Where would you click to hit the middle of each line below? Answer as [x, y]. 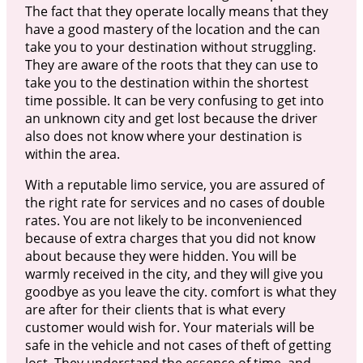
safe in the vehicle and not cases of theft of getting [178, 345]
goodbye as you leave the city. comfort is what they [180, 291]
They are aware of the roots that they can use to [171, 64]
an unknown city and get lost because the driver [171, 118]
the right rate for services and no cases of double [175, 202]
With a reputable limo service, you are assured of [174, 184]
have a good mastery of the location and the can [172, 29]
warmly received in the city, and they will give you [174, 273]
